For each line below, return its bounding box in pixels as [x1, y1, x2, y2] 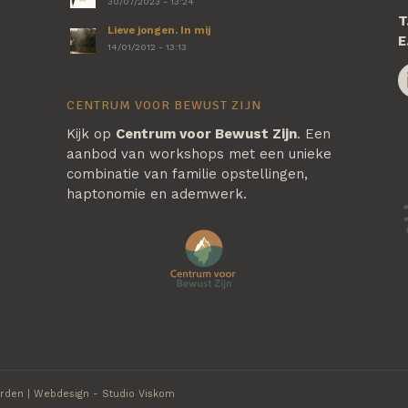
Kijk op [66, 126, 116, 143]
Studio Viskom [102, 387, 175, 400]
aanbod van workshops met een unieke [66, 146, 331, 163]
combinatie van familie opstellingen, [66, 166, 308, 183]
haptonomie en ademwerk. [66, 186, 247, 203]
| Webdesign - [24, 387, 102, 400]
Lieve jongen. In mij [107, 25, 210, 37]
